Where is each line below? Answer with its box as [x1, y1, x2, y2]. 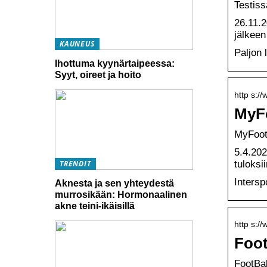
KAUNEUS [60, 39, 95, 49]
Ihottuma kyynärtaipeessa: [55, 58, 175, 69]
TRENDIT [60, 159, 91, 169]
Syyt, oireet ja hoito [55, 70, 141, 80]
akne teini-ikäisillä [55, 200, 135, 211]
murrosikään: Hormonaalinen [55, 189, 187, 200]
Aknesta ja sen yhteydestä [55, 178, 174, 188]
